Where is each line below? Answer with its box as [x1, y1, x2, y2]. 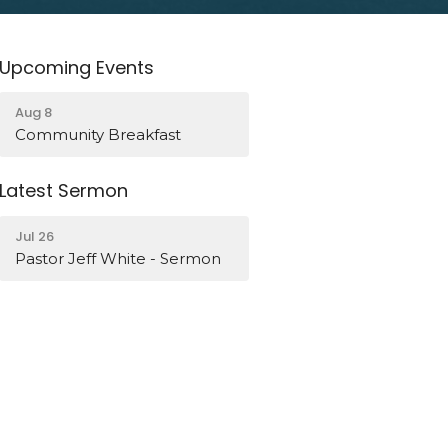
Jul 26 [15, 226, 55, 246]
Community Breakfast [15, 125, 182, 145]
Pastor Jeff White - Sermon [15, 248, 222, 268]
